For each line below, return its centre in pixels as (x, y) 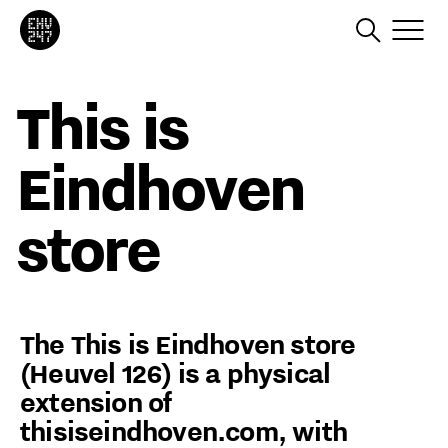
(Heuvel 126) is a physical (175, 373)
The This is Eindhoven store (188, 344)
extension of (96, 402)
